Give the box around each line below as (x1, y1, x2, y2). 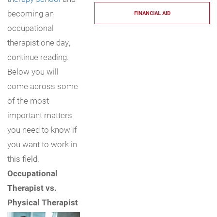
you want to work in (7, 139, 77, 150)
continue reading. (7, 51, 69, 62)
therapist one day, (7, 37, 70, 48)
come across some (7, 80, 78, 92)
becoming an (7, 8, 54, 19)
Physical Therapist (7, 197, 78, 208)
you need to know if (7, 124, 77, 135)
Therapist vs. (7, 182, 57, 193)
